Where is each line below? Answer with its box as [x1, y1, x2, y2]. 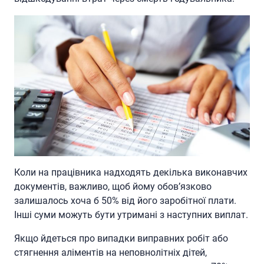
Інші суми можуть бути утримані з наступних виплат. [14, 209, 248, 221]
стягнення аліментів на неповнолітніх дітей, [14, 247, 207, 259]
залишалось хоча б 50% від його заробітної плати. [14, 195, 236, 207]
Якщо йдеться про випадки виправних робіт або [14, 233, 228, 245]
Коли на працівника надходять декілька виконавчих [14, 167, 247, 179]
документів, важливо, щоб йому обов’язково [14, 181, 212, 193]
